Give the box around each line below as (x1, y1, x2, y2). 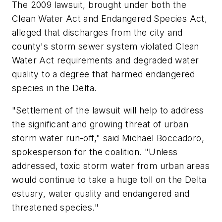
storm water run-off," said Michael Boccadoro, (12, 133, 204, 144)
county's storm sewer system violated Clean (12, 41, 199, 52)
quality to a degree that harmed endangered (12, 68, 195, 79)
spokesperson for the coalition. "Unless (12, 147, 178, 158)
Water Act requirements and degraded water (12, 55, 199, 65)
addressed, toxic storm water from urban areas (12, 161, 210, 171)
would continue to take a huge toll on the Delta (12, 174, 207, 185)
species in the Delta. (12, 82, 97, 93)
